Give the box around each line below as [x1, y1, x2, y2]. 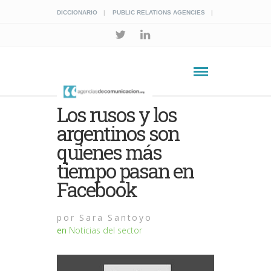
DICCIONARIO [57, 9, 97, 16]
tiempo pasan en [57, 157, 194, 184]
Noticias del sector [69, 224, 142, 236]
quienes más [57, 139, 162, 165]
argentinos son [57, 120, 180, 146]
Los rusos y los [57, 101, 177, 128]
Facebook [57, 176, 137, 203]
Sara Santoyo [75, 212, 152, 223]
